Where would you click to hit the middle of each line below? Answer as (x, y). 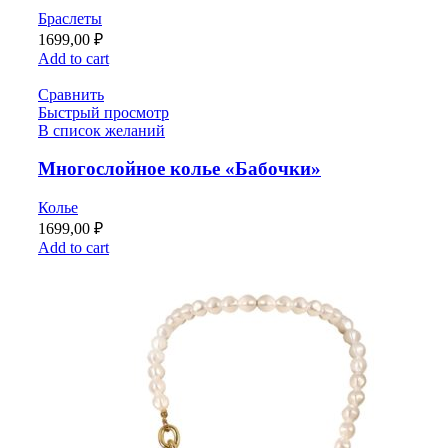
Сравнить (71, 94)
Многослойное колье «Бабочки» (179, 169)
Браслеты (70, 18)
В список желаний (101, 130)
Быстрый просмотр (103, 112)
